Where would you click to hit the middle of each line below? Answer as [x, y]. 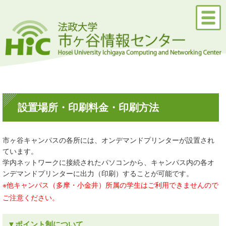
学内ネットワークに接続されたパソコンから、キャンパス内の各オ [108, 162]
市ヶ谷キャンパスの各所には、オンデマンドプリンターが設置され [108, 140]
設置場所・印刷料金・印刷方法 [88, 107]
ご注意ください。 [31, 197]
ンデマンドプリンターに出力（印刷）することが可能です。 [98, 173]
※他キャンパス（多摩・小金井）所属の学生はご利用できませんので [110, 185]
